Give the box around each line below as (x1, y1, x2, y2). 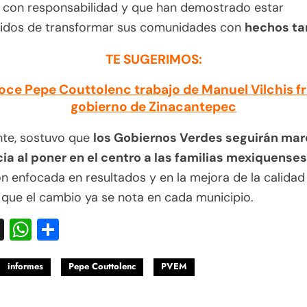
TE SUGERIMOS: (105, 51, 202, 69)
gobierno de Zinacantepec (71, 98, 236, 116)
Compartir (59, 215, 164, 245)
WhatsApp (32, 215, 138, 245)
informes (8, 260, 43, 273)
